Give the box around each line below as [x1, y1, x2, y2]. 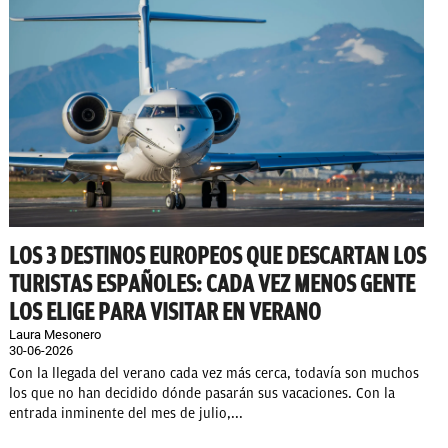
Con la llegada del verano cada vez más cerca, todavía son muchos [9, 364, 419, 382]
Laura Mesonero [9, 326, 101, 342]
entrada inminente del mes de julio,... [9, 404, 243, 422]
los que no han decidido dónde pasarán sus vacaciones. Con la [9, 384, 395, 402]
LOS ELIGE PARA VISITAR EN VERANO [9, 297, 321, 326]
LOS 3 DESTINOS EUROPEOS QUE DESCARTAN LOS [9, 241, 426, 270]
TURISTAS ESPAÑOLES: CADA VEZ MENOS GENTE [9, 269, 415, 298]
